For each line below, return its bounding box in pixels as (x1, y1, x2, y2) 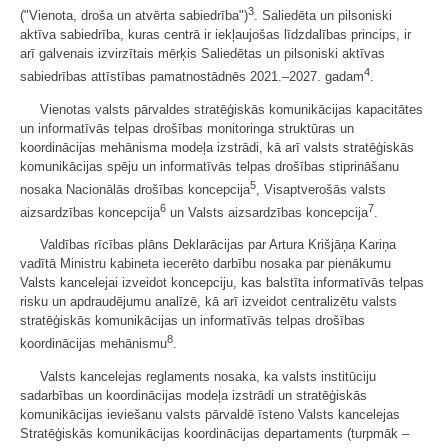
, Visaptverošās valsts (256, 181, 386, 197)
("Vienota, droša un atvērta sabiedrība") (20, 8, 248, 24)
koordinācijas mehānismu (20, 336, 167, 352)
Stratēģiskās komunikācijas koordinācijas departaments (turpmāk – (20, 425, 409, 441)
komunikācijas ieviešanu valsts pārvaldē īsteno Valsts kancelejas (20, 406, 400, 422)
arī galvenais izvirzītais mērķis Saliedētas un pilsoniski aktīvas (20, 46, 385, 62)
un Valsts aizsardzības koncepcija (166, 205, 368, 221)
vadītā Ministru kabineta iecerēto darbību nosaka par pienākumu (20, 256, 391, 272)
